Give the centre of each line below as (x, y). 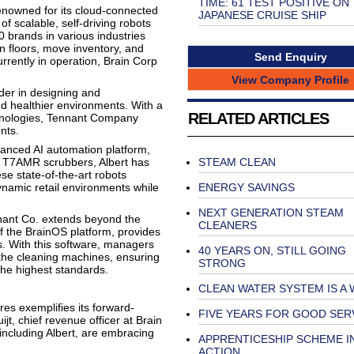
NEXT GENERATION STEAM (271, 213)
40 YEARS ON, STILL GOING (272, 251)
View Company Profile (290, 79)
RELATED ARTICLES (258, 119)
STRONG (222, 264)
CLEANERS (227, 226)
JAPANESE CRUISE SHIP (262, 15)
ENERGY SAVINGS (246, 188)
